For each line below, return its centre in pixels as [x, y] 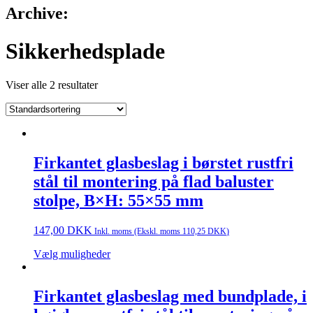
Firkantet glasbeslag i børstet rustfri [163, 163]
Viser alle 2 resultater [52, 85]
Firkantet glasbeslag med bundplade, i [170, 296]
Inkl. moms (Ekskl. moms [137, 232]
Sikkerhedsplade [85, 51]
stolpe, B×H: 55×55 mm [118, 201]
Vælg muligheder [72, 254]
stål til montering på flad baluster [154, 182]
